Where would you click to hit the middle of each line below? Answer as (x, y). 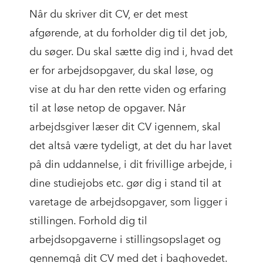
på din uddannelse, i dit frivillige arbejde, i (131, 165)
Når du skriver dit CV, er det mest (109, 14)
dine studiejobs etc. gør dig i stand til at (125, 183)
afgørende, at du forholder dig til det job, (128, 33)
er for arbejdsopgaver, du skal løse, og (121, 71)
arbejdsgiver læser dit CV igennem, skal (125, 127)
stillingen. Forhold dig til (88, 221)
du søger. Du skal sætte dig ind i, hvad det (131, 52)
